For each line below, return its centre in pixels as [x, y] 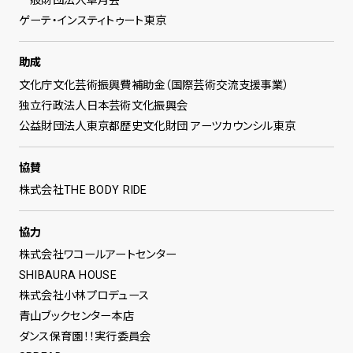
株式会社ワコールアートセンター [98, 254]
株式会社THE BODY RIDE [83, 190]
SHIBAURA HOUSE [67, 275]
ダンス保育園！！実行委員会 [85, 336]
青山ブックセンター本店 [76, 316]
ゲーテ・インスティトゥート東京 [93, 20]
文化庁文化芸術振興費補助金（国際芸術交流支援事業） [154, 85]
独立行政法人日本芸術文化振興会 [103, 105]
